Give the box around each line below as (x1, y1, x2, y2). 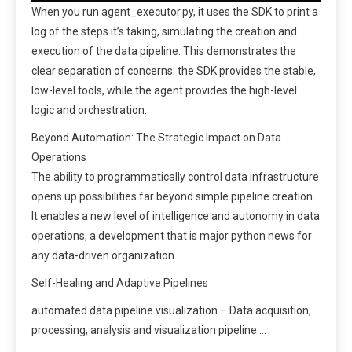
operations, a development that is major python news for (31, 229, 312, 242)
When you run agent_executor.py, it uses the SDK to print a (31, 5, 318, 18)
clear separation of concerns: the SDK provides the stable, (31, 64, 316, 77)
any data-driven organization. (31, 248, 177, 262)
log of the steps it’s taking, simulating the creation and (31, 24, 297, 38)
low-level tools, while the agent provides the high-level (31, 83, 297, 97)
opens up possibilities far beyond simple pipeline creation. (31, 189, 315, 203)
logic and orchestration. (31, 103, 147, 116)
